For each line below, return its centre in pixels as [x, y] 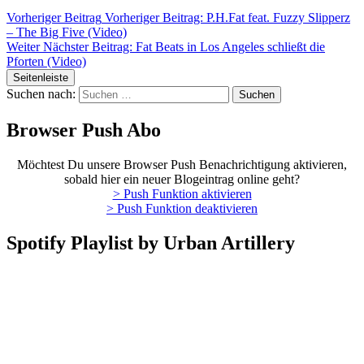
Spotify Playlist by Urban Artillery [151, 243]
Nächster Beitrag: [88, 47]
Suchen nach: [41, 94]
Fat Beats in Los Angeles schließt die [230, 47]
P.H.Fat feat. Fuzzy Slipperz [278, 18]
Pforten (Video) [46, 62]
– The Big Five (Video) [67, 32]
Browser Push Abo [84, 130]
